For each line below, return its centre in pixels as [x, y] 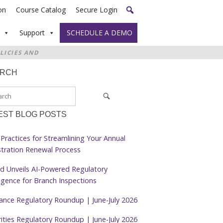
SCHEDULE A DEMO [99, 33]
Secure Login [97, 10]
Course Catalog [41, 10]
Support [32, 33]
